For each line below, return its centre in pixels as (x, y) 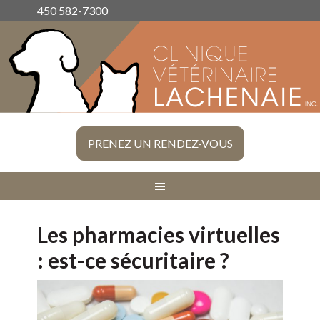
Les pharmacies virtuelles (159, 235)
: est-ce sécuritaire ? (134, 260)
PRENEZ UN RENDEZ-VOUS (160, 144)
